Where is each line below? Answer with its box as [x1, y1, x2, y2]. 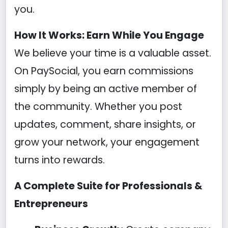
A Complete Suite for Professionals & [14, 179, 203, 193]
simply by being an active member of [14, 82, 197, 96]
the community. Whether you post [14, 100, 182, 113]
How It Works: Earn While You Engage [14, 28, 204, 42]
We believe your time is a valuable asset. [14, 46, 211, 60]
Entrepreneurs [14, 197, 88, 211]
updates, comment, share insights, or [14, 118, 196, 131]
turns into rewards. [14, 153, 105, 167]
